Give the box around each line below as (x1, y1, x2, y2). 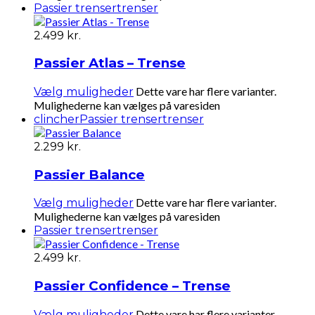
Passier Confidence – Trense (34, 278, 231, 295)
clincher (34, 112, 79, 126)
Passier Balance (34, 166, 145, 183)
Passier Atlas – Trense (34, 55, 186, 72)
